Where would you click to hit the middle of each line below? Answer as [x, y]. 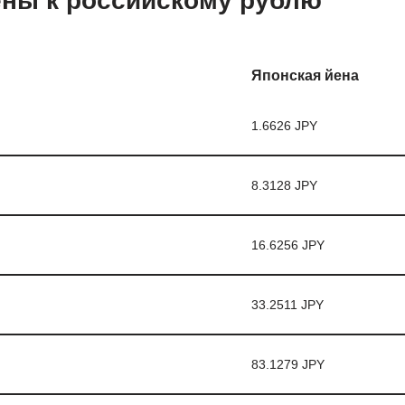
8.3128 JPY [284, 185]
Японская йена [305, 75]
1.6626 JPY [284, 126]
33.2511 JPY [287, 305]
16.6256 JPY [287, 245]
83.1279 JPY [287, 364]
